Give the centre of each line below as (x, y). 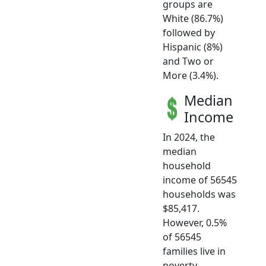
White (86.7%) (193, 19)
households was (199, 194)
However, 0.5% (195, 223)
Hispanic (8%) (193, 47)
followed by (189, 33)
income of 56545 (200, 180)
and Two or (188, 61)
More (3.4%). (191, 76)
